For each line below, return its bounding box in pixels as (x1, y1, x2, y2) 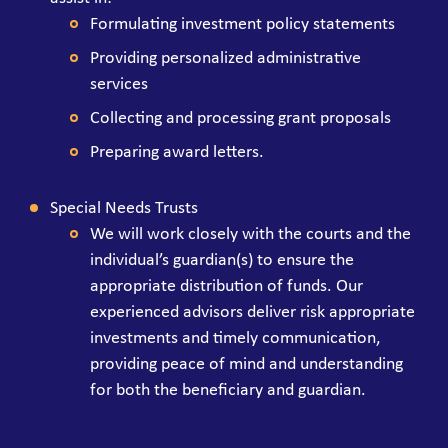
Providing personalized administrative (90, 48, 361, 68)
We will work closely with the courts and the (90, 224, 411, 244)
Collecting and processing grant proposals (90, 108, 391, 128)
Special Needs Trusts (50, 198, 198, 218)
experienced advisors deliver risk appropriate (90, 302, 415, 322)
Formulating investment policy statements (90, 14, 395, 34)
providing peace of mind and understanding (90, 354, 403, 374)
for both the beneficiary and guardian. (90, 380, 366, 400)
